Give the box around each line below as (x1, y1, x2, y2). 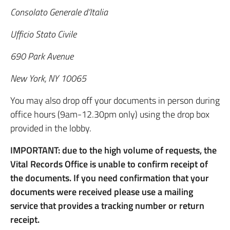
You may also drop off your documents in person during (10, 93, 220, 107)
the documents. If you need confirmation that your (10, 171, 209, 185)
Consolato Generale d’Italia (10, 5, 108, 19)
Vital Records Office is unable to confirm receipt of (10, 157, 208, 171)
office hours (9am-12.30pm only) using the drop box (10, 107, 209, 121)
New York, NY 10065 (10, 71, 86, 85)
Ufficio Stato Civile (10, 27, 76, 41)
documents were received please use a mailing (10, 185, 193, 199)
